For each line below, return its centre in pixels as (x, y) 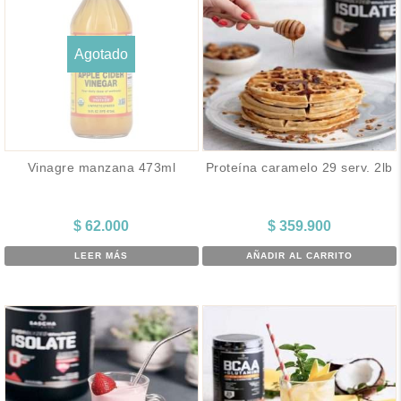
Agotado (102, 54)
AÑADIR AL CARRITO (299, 255)
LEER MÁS (102, 255)
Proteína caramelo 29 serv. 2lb (299, 167)
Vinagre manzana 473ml (102, 167)
